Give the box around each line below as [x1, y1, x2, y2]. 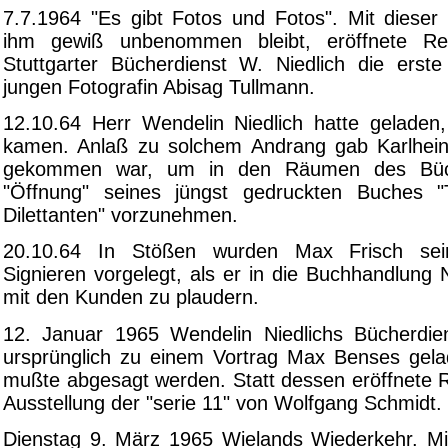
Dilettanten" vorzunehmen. [3, 203, 238, 226]
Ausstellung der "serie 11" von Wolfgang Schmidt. [3, 391, 442, 414]
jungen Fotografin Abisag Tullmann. [3, 75, 315, 98]
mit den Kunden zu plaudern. [3, 286, 259, 309]
